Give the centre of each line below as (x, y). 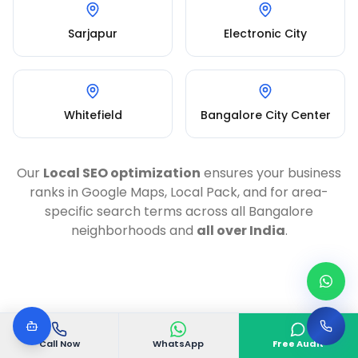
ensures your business (271, 173)
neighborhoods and (133, 231)
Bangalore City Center (265, 115)
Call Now (59, 344)
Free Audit (298, 344)
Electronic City (265, 34)
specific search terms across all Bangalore (179, 211)
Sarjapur (93, 34)
